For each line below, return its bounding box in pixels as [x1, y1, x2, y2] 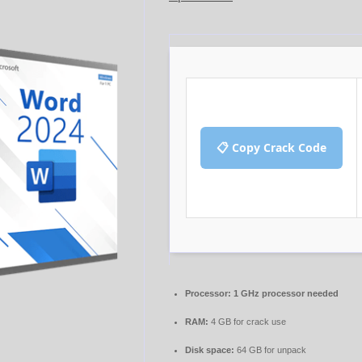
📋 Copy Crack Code [217, 139, 326, 155]
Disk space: [185, 345, 234, 355]
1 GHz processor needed [231, 288, 339, 298]
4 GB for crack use [208, 317, 286, 326]
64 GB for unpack [234, 345, 306, 355]
